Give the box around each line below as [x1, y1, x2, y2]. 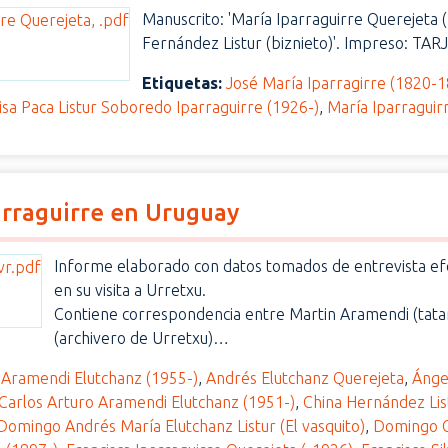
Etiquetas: [142, 74, 223, 92]
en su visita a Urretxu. [54, 281, 207, 299]
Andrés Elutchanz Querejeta [206, 369, 405, 387]
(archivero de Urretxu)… [54, 329, 230, 347]
